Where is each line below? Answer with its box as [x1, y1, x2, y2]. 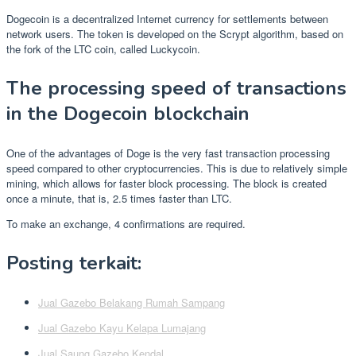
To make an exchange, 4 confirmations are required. [6, 216, 246, 232]
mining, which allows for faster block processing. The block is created [6, 176, 327, 192]
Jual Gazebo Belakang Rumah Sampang [38, 295, 225, 311]
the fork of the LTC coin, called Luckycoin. [6, 41, 200, 57]
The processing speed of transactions [6, 75, 346, 102]
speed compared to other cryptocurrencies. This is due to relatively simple [6, 161, 347, 176]
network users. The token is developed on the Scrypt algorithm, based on [6, 26, 343, 42]
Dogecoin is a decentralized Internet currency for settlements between [6, 11, 328, 27]
